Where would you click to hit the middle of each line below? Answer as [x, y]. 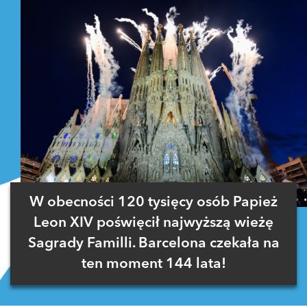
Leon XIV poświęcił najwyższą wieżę [153, 223]
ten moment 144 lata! [153, 264]
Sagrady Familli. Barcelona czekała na [153, 243]
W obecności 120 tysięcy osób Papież [153, 202]
